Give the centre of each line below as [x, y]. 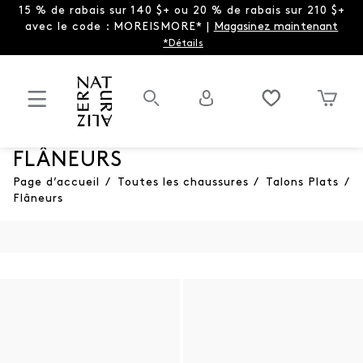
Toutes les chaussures [183, 182]
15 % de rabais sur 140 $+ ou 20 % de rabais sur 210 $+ [181, 11]
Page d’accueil [56, 182]
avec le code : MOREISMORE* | [119, 27]
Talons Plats [302, 182]
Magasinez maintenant [276, 27]
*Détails [183, 44]
